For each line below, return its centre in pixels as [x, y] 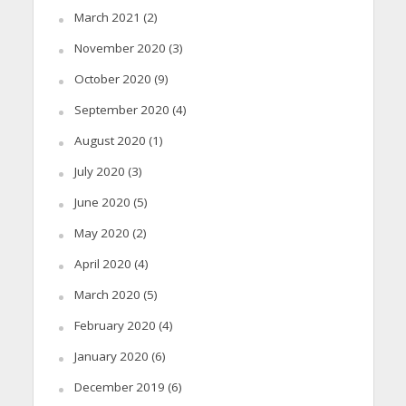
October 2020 [112, 78]
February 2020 [115, 325]
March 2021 [107, 17]
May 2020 [101, 232]
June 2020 [102, 202]
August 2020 [110, 140]
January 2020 [111, 356]
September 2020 [121, 109]
